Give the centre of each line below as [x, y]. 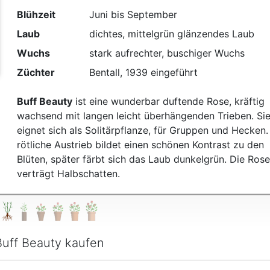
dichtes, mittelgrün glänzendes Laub [171, 34]
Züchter [36, 73]
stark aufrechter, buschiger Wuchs [167, 53]
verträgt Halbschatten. [68, 174]
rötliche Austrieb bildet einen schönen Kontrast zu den [140, 145]
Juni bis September [133, 15]
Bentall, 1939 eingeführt [143, 73]
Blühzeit [36, 15]
